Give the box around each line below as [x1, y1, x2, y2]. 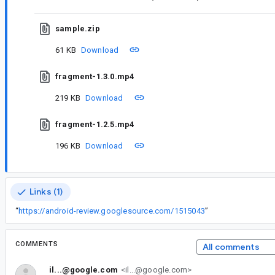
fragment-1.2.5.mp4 [55, 119, 134, 129]
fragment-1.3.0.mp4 [55, 71, 134, 81]
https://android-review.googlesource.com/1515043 [18, 206, 205, 215]
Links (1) [29, 186, 63, 197]
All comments [202, 241, 260, 252]
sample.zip [55, 23, 100, 33]
